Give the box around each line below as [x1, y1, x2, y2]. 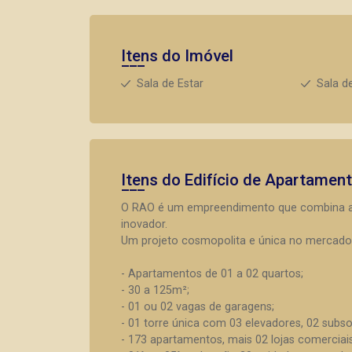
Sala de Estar [137, 77, 203, 90]
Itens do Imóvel [121, 46, 233, 65]
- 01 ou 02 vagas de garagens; [121, 300, 274, 313]
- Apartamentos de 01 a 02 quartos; [121, 267, 303, 280]
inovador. [121, 218, 167, 231]
